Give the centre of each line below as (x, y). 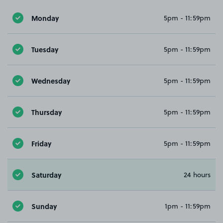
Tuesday (45, 49)
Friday (41, 143)
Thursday (47, 112)
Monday (45, 18)
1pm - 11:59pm (188, 206)
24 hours (197, 175)
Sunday (44, 206)
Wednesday (51, 80)
